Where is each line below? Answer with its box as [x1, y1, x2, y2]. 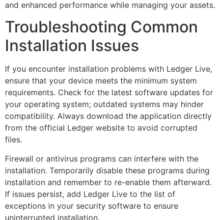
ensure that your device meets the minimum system [5, 76, 197, 86]
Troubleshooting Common [5, 17, 198, 37]
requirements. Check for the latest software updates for [5, 87, 213, 98]
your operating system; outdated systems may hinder [5, 99, 204, 110]
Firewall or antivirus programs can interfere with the [5, 153, 198, 164]
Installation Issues [5, 36, 139, 55]
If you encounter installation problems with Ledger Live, [5, 64, 212, 74]
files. [5, 135, 22, 145]
